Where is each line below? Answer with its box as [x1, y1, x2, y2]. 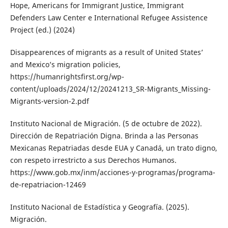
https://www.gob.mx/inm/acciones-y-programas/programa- [10, 167, 215, 178]
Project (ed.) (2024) [10, 25, 75, 35]
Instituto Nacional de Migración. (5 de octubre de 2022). [10, 119, 202, 129]
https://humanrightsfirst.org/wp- [10, 72, 124, 82]
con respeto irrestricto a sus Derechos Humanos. [10, 155, 177, 165]
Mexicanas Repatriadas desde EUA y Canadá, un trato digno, [10, 143, 217, 153]
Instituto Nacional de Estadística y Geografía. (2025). [10, 202, 189, 212]
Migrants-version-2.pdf [10, 96, 89, 106]
